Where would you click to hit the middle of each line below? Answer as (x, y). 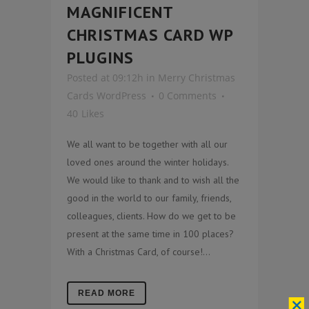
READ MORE (107, 293)
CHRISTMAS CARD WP (150, 34)
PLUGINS (100, 57)
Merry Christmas (197, 77)
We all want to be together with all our (147, 144)
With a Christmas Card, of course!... (139, 251)
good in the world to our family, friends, (149, 198)
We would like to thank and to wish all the (153, 180)
